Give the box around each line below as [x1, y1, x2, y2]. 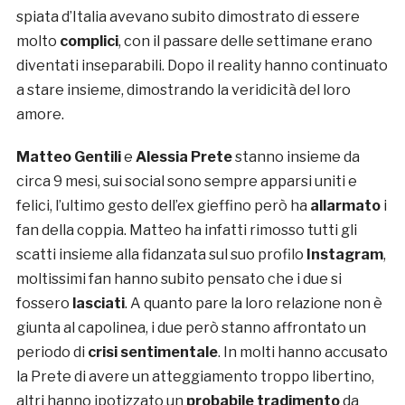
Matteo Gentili [15, 148, 124, 166]
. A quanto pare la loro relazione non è [124, 295, 382, 313]
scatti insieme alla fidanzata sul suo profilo [15, 246, 306, 264]
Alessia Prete [135, 148, 235, 166]
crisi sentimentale [84, 344, 218, 362]
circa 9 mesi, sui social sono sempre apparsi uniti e [15, 173, 357, 191]
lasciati [71, 295, 125, 313]
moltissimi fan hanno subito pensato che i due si [15, 270, 342, 288]
